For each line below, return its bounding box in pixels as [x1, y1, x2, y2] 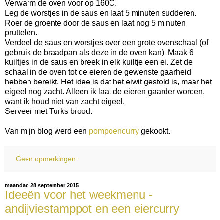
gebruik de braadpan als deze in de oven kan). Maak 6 [5, 48, 193, 56]
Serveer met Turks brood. [5, 107, 94, 115]
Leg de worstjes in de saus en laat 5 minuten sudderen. [5, 9, 196, 17]
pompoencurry [89, 127, 139, 135]
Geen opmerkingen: [16, 155, 78, 163]
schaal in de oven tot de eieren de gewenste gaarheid [5, 68, 191, 76]
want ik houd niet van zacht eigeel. [5, 97, 127, 106]
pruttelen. [5, 28, 39, 37]
